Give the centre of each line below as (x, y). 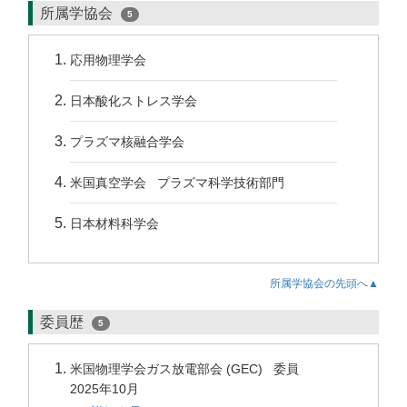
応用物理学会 (108, 60)
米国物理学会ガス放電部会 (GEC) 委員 (188, 369)
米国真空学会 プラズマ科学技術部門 (177, 183)
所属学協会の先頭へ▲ (324, 283)
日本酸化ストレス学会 (134, 101)
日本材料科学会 (114, 223)
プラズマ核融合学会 (127, 142)
